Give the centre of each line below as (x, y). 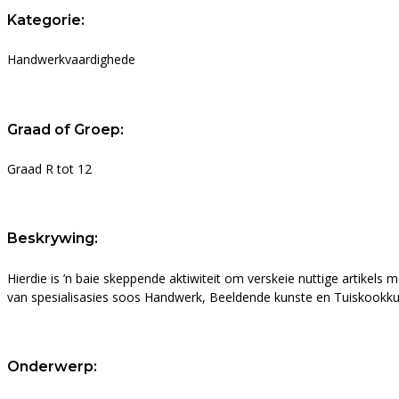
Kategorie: (46, 20)
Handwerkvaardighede (71, 60)
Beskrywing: (53, 239)
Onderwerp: (52, 366)
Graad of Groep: (65, 129)
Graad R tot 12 (49, 168)
